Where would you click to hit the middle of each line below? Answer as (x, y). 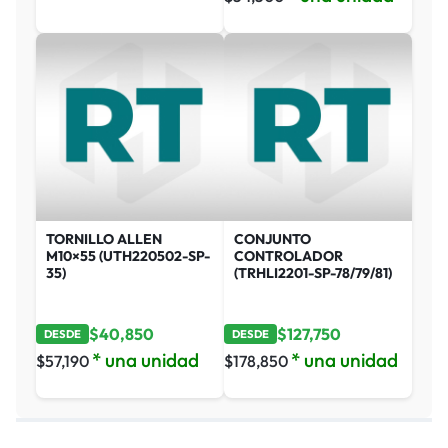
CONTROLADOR (288, 255)
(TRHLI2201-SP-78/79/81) (313, 272)
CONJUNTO (272, 238)
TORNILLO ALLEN (104, 238)
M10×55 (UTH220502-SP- (128, 255)
